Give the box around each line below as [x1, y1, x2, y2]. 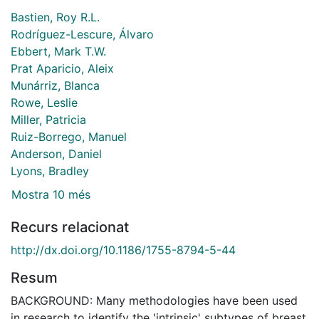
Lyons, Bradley [11, 163, 89, 178]
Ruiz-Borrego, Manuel [11, 129, 127, 144]
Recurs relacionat [11, 219, 129, 236]
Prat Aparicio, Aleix [11, 61, 114, 75]
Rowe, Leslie [11, 95, 78, 110]
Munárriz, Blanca [11, 78, 100, 93]
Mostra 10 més [11, 187, 90, 202]
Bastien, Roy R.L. [11, 9, 100, 24]
